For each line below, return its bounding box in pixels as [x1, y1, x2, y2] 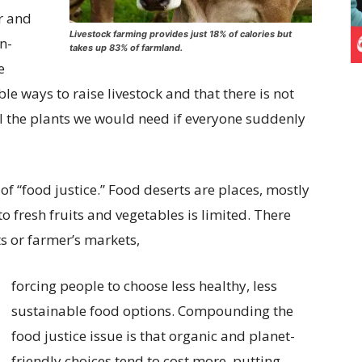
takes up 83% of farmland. [69, 42, 183, 54]
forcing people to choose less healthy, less [11, 276, 277, 295]
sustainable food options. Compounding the [11, 301, 293, 320]
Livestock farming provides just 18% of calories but [69, 28, 292, 40]
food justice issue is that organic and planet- [11, 326, 295, 345]
